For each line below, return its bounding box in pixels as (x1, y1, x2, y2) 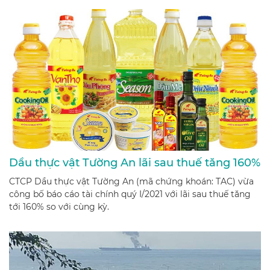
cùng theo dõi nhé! (9, 16, 89, 28)
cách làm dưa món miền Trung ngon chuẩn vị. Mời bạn (9, 4, 241, 15)
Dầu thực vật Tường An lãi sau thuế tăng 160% (9, 155, 260, 169)
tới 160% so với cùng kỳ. (9, 201, 109, 212)
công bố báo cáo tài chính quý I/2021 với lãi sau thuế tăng (9, 188, 251, 199)
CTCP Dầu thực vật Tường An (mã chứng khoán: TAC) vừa (9, 175, 254, 187)
